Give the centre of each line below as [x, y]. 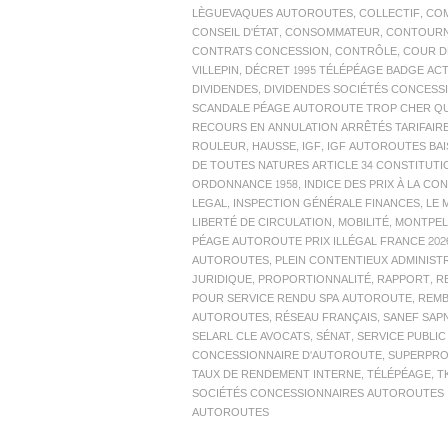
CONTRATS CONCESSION [260, 52]
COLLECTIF [389, 14]
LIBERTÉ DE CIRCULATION [262, 223]
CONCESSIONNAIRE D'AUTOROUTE [287, 356]
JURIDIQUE [222, 280]
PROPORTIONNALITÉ [314, 280]
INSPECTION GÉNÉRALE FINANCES [326, 204]
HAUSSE [274, 147]
